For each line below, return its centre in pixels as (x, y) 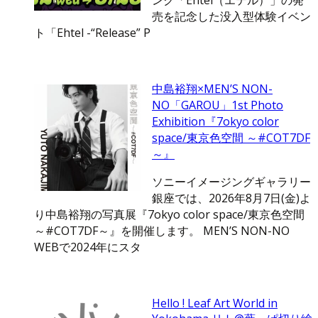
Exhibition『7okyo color (215, 122)
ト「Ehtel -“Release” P (92, 33)
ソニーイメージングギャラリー (231, 182)
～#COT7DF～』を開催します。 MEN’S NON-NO (162, 231)
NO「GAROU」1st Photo (218, 105)
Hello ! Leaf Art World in (215, 303)
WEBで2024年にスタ (88, 247)
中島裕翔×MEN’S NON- (212, 89)
